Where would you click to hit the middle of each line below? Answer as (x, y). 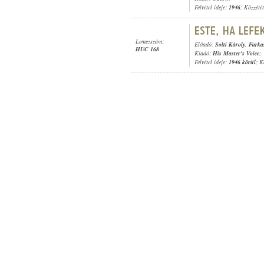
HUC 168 (147, 49)
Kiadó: (204, 53)
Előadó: (205, 44)
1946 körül (242, 62)
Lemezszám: (150, 41)
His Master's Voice (236, 53)
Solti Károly (230, 44)
